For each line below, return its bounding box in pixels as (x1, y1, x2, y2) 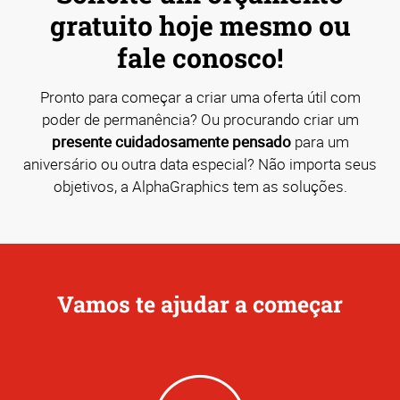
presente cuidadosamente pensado (51, 130, 291, 152)
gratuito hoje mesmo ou (49, 7, 351, 43)
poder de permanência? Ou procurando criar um (41, 108, 359, 129)
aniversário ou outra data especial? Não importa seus (23, 153, 377, 174)
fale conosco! (117, 39, 283, 75)
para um (290, 130, 349, 152)
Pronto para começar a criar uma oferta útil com (39, 86, 361, 107)
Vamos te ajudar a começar (57, 288, 343, 319)
